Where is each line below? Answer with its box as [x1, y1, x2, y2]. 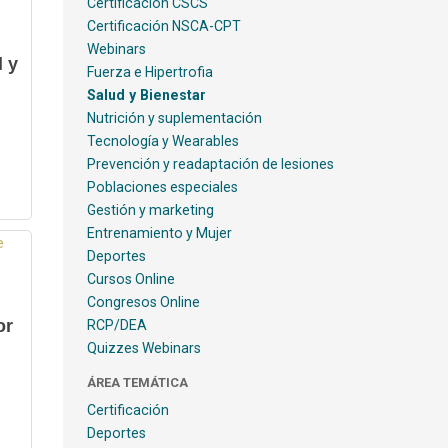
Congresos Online [86, 294, 200, 310]
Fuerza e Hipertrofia [86, 64, 213, 80]
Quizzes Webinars [86, 340, 201, 356]
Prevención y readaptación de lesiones [86, 156, 334, 172]
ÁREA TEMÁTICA [86, 375, 188, 390]
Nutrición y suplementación [86, 110, 262, 126]
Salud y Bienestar [86, 87, 206, 103]
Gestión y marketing [86, 202, 214, 218]
